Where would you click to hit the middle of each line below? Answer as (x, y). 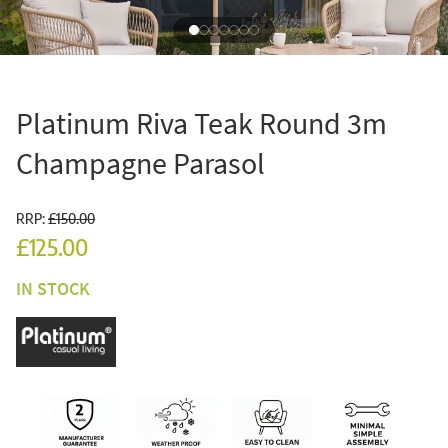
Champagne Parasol (140, 162)
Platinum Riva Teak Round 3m (201, 122)
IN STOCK (53, 288)
